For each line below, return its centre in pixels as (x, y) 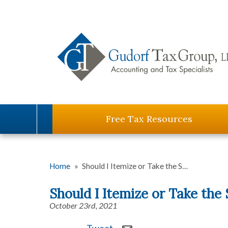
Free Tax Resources (149, 119)
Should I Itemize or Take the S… (135, 166)
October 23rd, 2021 (83, 205)
